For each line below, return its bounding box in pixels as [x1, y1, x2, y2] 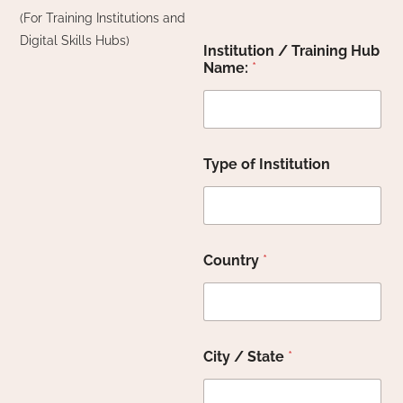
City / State [203, 348, 288, 366]
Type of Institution [203, 156, 330, 174]
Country [203, 252, 263, 270]
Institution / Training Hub [203, 42, 380, 60]
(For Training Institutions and [20, 11, 186, 26]
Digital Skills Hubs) [20, 33, 130, 49]
